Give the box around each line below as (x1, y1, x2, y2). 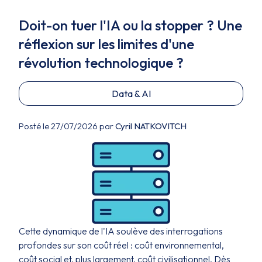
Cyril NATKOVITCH (115, 120, 187, 132)
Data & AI (111, 88, 151, 99)
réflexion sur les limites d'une (19, 35, 194, 53)
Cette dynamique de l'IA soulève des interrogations (19, 225, 223, 237)
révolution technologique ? (19, 54, 184, 71)
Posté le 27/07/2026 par (19, 120, 115, 132)
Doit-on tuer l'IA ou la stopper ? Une (19, 16, 242, 34)
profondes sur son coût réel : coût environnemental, (19, 239, 224, 251)
